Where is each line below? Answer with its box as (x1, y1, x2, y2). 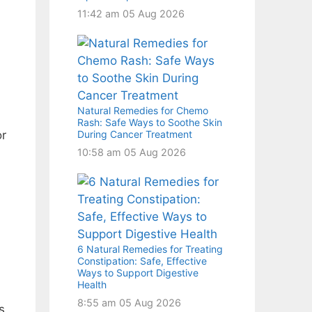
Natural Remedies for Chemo (77, 104, 208, 116)
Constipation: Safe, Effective (77, 254, 207, 267)
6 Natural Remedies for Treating (77, 242, 223, 255)
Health (77, 278, 107, 290)
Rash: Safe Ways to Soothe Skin (77, 116, 222, 128)
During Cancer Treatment (77, 127, 192, 140)
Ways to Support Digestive (77, 266, 198, 279)
